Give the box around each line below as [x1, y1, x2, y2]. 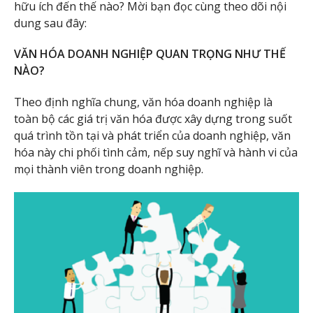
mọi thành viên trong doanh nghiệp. [14, 161, 203, 177]
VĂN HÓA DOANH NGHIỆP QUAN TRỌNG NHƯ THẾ [14, 46, 286, 62]
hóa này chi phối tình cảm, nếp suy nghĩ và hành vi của [14, 145, 298, 161]
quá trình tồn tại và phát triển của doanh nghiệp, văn [14, 128, 291, 144]
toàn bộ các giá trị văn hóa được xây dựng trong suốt [14, 111, 292, 127]
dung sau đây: [14, 15, 87, 31]
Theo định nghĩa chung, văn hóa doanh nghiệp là [14, 94, 272, 110]
